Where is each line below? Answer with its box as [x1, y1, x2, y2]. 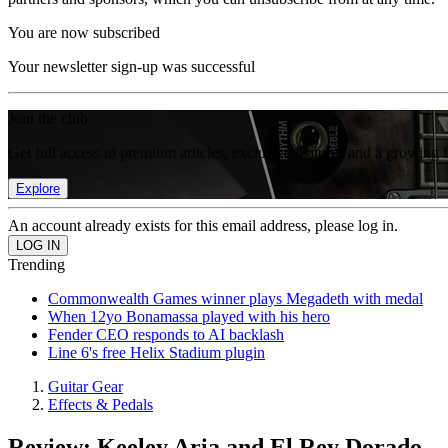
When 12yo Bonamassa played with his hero [48, 308, 330, 325]
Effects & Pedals [48, 396, 153, 413]
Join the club [8, 110, 88, 127]
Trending [8, 256, 65, 273]
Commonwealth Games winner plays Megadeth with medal [48, 290, 423, 307]
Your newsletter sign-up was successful [8, 58, 255, 75]
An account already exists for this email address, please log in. [8, 217, 398, 234]
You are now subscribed [8, 24, 160, 41]
